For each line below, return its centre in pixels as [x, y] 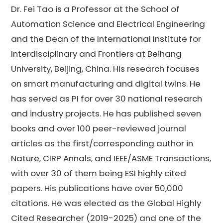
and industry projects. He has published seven [106, 114]
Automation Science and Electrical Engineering [108, 24]
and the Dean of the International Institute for [106, 39]
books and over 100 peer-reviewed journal [99, 129]
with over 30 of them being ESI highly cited [99, 173]
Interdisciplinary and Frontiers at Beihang [97, 54]
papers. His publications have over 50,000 [97, 188]
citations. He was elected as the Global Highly [106, 203]
